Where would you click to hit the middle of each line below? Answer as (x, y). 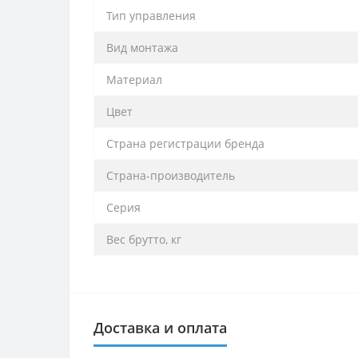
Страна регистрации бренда (185, 143)
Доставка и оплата (160, 327)
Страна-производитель (171, 175)
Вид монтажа (142, 47)
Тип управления (151, 15)
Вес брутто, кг (144, 239)
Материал (134, 79)
